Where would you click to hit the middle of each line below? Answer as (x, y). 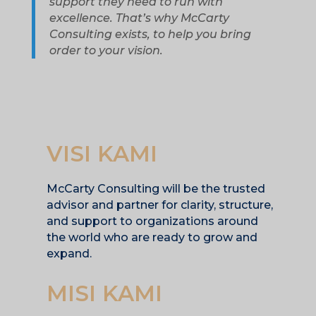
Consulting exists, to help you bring (150, 34)
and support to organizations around (152, 221)
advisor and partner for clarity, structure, (160, 205)
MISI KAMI (104, 293)
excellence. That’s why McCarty (139, 18)
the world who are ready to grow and (152, 237)
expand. (69, 253)
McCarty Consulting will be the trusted (156, 188)
